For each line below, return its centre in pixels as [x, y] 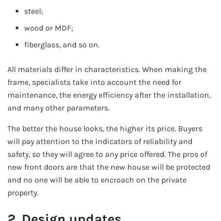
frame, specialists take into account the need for [94, 82]
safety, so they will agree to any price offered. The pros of [107, 154]
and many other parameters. [58, 108]
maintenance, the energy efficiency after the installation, [109, 95]
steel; [34, 11]
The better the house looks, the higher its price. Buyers [105, 128]
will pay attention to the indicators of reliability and [100, 141]
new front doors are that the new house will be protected [109, 167]
